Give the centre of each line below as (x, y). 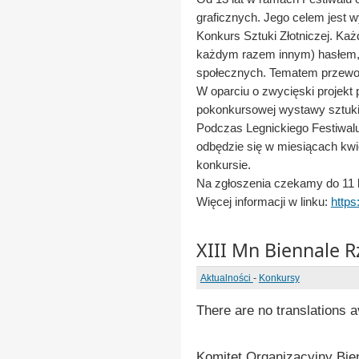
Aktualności (226, 278)
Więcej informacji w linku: (263, 202)
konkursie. (223, 165)
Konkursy (279, 278)
